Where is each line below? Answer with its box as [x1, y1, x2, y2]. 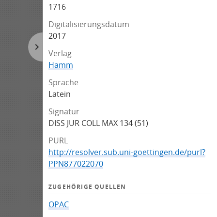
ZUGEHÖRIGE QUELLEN [48, 183, 126, 191]
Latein [48, 89, 71, 99]
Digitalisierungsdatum [48, 19, 129, 30]
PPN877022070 [48, 158, 103, 169]
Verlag [48, 48, 72, 59]
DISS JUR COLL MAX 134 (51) [48, 118, 148, 128]
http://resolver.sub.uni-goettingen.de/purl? [48, 147, 205, 157]
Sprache [48, 77, 78, 88]
